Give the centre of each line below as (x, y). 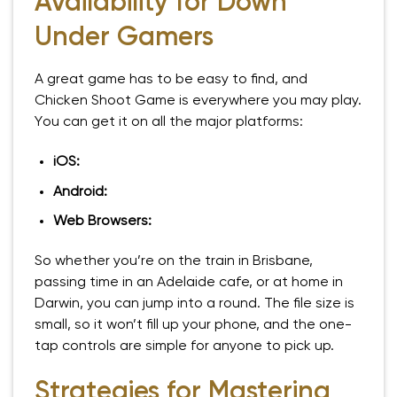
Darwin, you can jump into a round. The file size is (195, 304)
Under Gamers (124, 39)
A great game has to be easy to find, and (171, 80)
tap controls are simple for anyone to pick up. (184, 346)
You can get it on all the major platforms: (169, 122)
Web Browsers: (102, 222)
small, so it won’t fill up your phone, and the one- (193, 325)
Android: (80, 191)
